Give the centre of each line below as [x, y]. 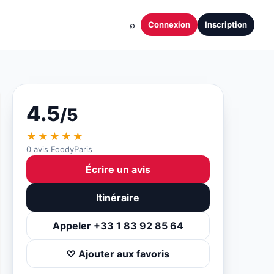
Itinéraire [118, 198]
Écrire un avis [118, 169]
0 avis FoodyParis [59, 149]
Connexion [169, 24]
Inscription [226, 24]
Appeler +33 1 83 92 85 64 [118, 226]
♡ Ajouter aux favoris [118, 254]
